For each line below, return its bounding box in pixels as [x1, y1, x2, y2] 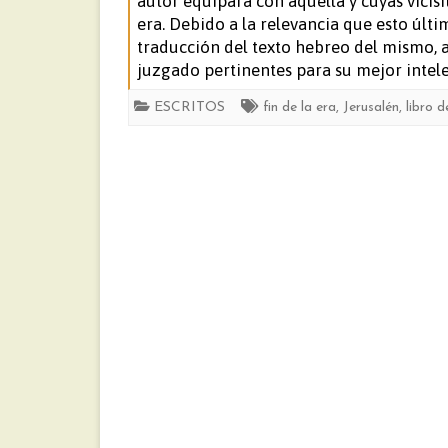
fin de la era [263, 100, 336, 115]
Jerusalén [343, 100, 399, 115]
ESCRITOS [154, 100, 225, 115]
